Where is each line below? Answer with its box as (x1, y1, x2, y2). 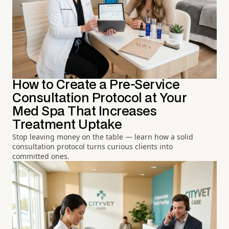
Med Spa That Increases (12, 106, 157, 118)
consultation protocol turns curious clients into (12, 142, 173, 152)
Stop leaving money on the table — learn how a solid (12, 132, 193, 142)
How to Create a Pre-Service (12, 79, 180, 91)
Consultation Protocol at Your (12, 93, 187, 105)
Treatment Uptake (12, 119, 122, 131)
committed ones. (12, 151, 70, 162)
